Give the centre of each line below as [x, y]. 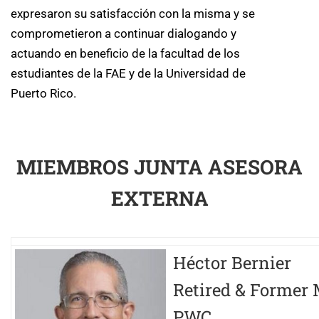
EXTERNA [159, 199]
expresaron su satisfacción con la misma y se [133, 14]
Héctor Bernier [232, 263]
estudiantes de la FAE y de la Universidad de [128, 74]
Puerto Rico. [43, 94]
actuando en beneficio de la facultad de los [125, 54]
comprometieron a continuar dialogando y [124, 34]
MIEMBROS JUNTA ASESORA [159, 167]
